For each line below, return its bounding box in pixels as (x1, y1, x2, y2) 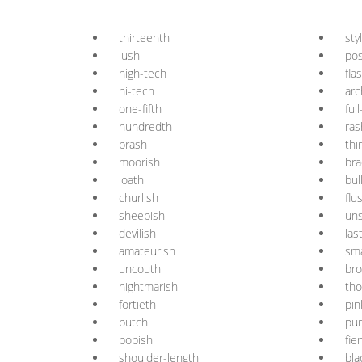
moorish (119, 154, 160, 170)
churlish (119, 190, 158, 205)
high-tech (119, 65, 166, 81)
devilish (119, 225, 156, 241)
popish (119, 332, 153, 347)
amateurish (119, 243, 175, 259)
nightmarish (119, 279, 178, 294)
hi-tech (119, 83, 154, 99)
